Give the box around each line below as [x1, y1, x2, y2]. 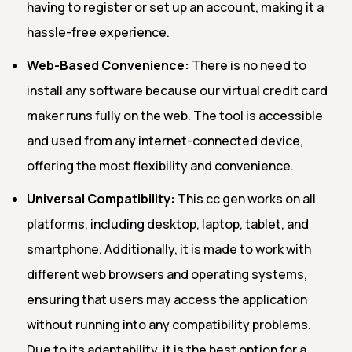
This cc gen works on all [175, 189, 316, 207]
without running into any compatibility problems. [27, 315, 311, 333]
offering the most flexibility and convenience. [27, 156, 294, 174]
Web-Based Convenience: [27, 56, 189, 74]
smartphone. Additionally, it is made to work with [27, 240, 311, 258]
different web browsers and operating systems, [27, 265, 307, 283]
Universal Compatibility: [27, 189, 175, 207]
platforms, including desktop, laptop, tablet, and [27, 214, 309, 233]
